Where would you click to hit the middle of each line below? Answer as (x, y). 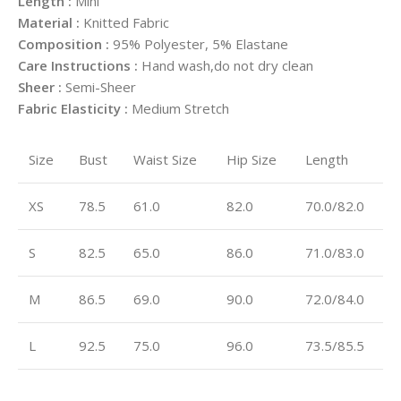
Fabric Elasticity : (75, 108)
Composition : (65, 43)
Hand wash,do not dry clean (227, 65)
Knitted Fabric (126, 22)
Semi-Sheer (101, 86)
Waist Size (165, 159)
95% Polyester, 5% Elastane (200, 43)
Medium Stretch (180, 108)
